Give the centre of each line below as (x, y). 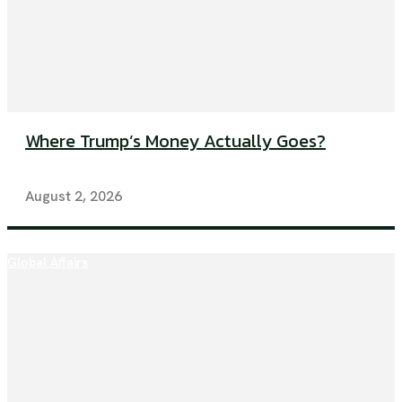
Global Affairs (48, 262)
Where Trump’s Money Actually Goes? (175, 141)
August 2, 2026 (74, 197)
